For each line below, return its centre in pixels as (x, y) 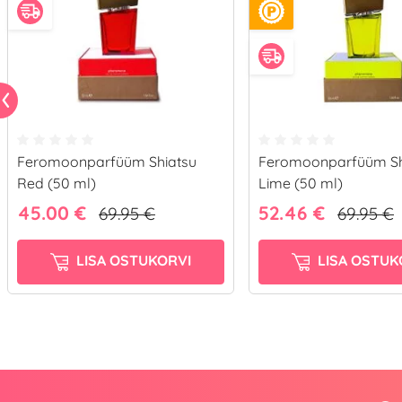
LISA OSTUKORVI (132, 260)
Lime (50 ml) (301, 183)
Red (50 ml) (57, 183)
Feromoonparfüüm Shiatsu (107, 161)
